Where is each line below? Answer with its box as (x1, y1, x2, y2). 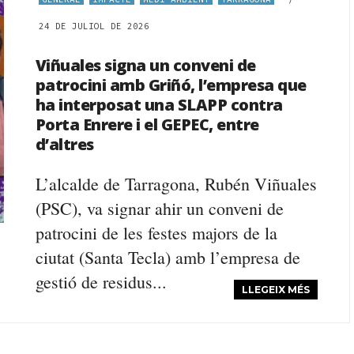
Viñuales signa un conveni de (35, 55, 256, 76)
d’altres (35, 134, 94, 155)
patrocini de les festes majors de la (35, 221, 277, 244)
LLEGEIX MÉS (242, 284, 311, 296)
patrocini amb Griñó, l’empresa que (35, 74, 307, 96)
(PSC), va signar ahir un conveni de (35, 197, 284, 220)
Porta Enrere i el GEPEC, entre (35, 114, 259, 135)
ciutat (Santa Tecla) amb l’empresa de (35, 246, 300, 269)
